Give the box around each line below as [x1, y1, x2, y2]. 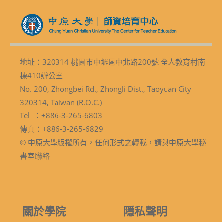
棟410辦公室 [20, 70, 63, 80]
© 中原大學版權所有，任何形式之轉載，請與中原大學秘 [20, 137, 206, 147]
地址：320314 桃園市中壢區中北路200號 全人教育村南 [20, 56, 205, 67]
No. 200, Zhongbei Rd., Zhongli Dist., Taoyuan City [20, 83, 191, 94]
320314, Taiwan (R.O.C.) [20, 97, 102, 107]
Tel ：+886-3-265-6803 [20, 110, 102, 120]
